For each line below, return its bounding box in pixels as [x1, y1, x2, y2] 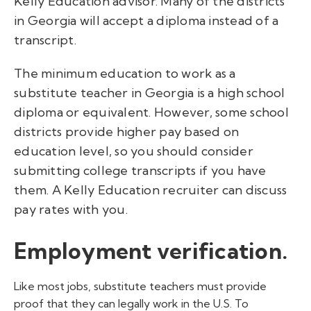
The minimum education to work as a [14, 65, 236, 81]
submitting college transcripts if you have [14, 162, 267, 178]
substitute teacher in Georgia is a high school [14, 84, 285, 101]
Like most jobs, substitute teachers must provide [14, 279, 267, 294]
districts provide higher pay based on [14, 123, 239, 140]
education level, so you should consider [14, 142, 253, 159]
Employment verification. [14, 237, 287, 265]
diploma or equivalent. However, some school [14, 103, 289, 120]
